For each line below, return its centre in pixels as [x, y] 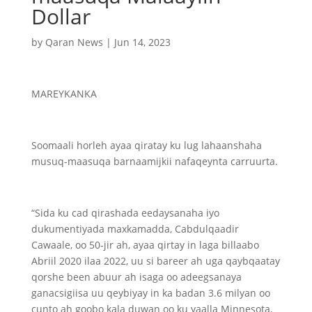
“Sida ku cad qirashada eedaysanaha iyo [125, 213]
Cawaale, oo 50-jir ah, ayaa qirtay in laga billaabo [145, 245]
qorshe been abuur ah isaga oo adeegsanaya [136, 277]
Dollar [61, 16]
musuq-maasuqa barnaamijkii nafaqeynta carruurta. [154, 161]
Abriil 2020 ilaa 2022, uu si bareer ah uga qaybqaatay [155, 261]
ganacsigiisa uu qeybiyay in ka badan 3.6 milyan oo [150, 293]
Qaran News [74, 42]
